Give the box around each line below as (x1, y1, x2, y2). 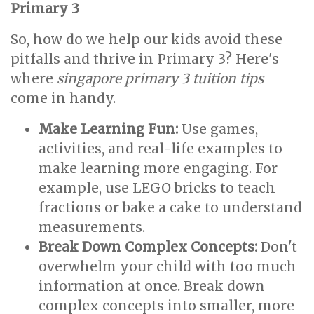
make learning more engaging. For (39, 160, 278, 177)
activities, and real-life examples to (39, 140, 282, 157)
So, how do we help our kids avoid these (11, 31, 282, 48)
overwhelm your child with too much (39, 258, 296, 275)
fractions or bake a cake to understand (39, 199, 302, 216)
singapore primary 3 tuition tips (57, 70, 264, 87)
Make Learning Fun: (39, 121, 178, 137)
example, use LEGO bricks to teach (39, 179, 275, 196)
